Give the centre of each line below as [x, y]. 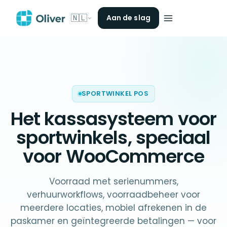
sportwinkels [72, 138]
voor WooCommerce [113, 156]
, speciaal [169, 138]
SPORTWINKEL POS [115, 93]
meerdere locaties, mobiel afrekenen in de [113, 208]
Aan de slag [128, 18]
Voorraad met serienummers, [113, 181]
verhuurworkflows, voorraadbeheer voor [113, 195]
